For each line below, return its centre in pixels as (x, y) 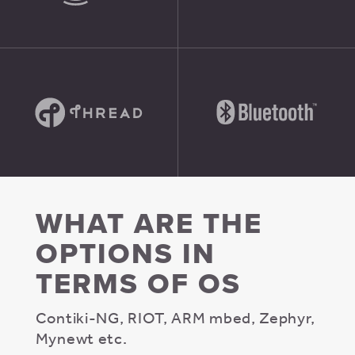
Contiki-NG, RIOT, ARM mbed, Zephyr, (175, 317)
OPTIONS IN (125, 254)
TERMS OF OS (138, 284)
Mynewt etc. (81, 338)
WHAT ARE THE (149, 223)
